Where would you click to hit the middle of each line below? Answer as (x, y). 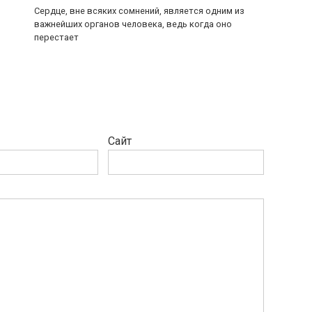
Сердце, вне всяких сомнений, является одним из (139, 11)
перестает (56, 37)
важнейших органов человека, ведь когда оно (133, 24)
